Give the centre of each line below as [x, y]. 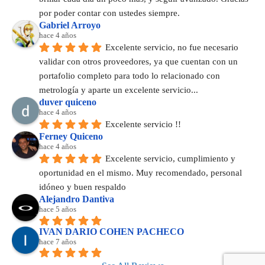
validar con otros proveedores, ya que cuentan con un [138, 62]
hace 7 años [58, 241]
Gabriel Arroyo [70, 25]
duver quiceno [68, 102]
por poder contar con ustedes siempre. [109, 13]
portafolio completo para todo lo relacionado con [130, 76]
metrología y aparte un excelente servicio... [119, 90]
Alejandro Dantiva [77, 199]
